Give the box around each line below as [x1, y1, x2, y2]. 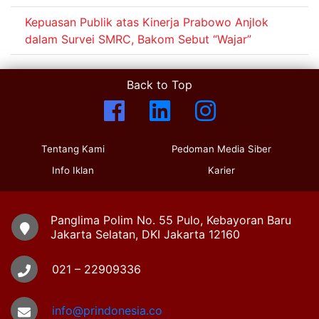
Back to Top [127, 78, 192, 93]
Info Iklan [51, 164, 94, 177]
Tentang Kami [41, 143, 105, 155]
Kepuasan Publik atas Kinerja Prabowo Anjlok [25, 15, 268, 30]
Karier [208, 164, 236, 177]
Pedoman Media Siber [172, 143, 272, 155]
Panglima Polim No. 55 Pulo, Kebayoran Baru [51, 213, 291, 228]
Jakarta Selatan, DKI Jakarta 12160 [51, 227, 240, 242]
